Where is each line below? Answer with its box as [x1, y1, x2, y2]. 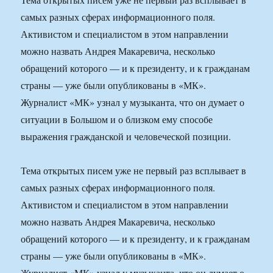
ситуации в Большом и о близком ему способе [21, 113, 213, 126]
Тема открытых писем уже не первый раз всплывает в [21, 164, 247, 177]
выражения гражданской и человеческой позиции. [21, 130, 232, 143]
